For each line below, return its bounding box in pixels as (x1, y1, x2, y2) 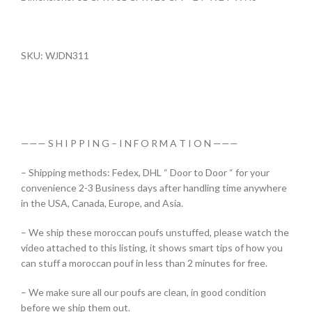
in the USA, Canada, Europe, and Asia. (21, 197, 183, 209)
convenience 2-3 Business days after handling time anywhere (21, 182, 287, 194)
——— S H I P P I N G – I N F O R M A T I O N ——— (21, 137, 238, 149)
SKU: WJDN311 (21, 49, 89, 61)
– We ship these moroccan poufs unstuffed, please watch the (21, 226, 289, 238)
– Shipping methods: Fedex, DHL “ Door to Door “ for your (21, 166, 270, 178)
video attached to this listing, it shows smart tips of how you (21, 242, 283, 253)
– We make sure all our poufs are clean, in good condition (21, 286, 266, 298)
